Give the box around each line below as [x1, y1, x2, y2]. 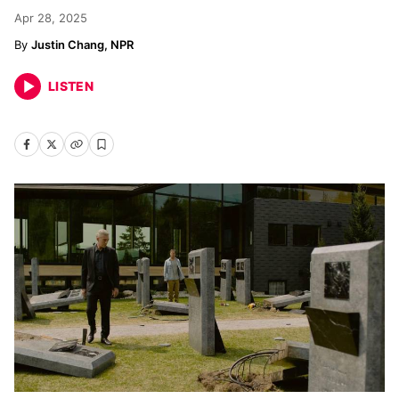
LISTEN [48, 78, 94, 94]
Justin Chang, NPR [31, 37, 134, 52]
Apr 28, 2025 [14, 11, 87, 25]
